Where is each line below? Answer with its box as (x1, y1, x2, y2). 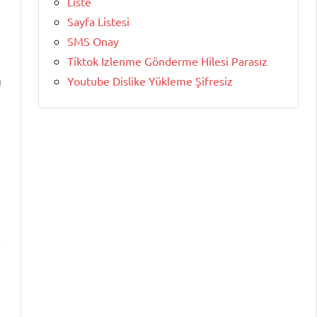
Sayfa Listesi (67, 14, 129, 29)
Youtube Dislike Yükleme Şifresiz (67, 74, 233, 88)
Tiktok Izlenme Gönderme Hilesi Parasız (67, 54, 267, 69)
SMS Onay (67, 34, 119, 49)
